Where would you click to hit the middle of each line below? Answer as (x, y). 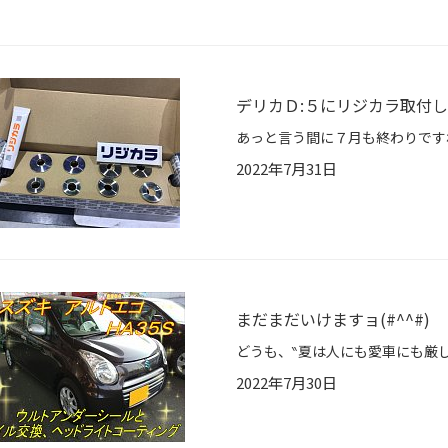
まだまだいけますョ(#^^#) (333, 319)
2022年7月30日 (286, 383)
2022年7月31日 (286, 169)
